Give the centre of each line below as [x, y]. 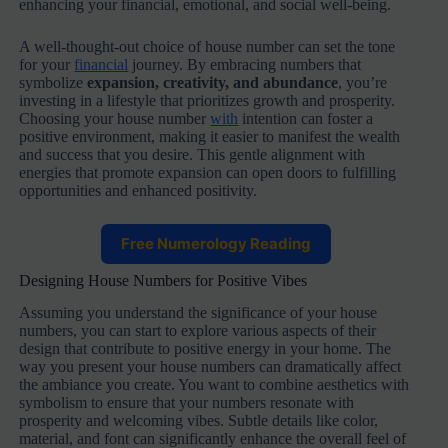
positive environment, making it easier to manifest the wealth [210, 136]
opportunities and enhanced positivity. [138, 190]
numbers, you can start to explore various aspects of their [198, 331]
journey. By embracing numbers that [245, 64]
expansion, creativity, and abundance [213, 82]
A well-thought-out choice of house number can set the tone [207, 46]
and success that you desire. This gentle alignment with [192, 154]
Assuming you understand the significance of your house [198, 313]
